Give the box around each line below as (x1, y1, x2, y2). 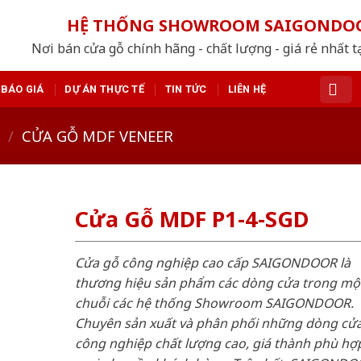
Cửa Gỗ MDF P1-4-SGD (74, 204, 309, 234)
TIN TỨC (164, 82, 207, 95)
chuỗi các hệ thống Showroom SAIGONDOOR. (74, 293, 354, 312)
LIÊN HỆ (227, 82, 267, 95)
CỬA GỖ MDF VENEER (22, 125, 174, 146)
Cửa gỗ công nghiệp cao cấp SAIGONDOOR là (74, 253, 351, 272)
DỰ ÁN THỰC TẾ (64, 82, 144, 95)
